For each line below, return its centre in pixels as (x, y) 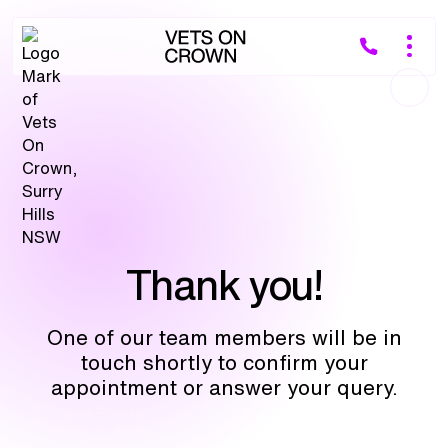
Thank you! (224, 284)
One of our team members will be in (224, 337)
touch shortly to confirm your (224, 362)
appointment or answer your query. (224, 387)
